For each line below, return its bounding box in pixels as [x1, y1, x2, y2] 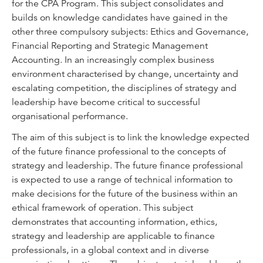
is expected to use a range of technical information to [12, 174, 232, 186]
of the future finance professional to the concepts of [12, 146, 226, 157]
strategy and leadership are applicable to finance [12, 230, 215, 242]
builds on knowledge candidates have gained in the [12, 12, 228, 23]
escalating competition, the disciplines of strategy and [12, 82, 237, 94]
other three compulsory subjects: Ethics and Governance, [12, 26, 248, 38]
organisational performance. [12, 110, 128, 122]
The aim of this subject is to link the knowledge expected [12, 131, 249, 143]
